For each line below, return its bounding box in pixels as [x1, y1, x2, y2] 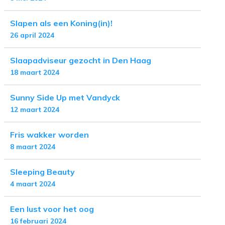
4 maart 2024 [10, 179, 55, 188]
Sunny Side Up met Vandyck [10, 92, 120, 102]
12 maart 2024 [10, 105, 59, 114]
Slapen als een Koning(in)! [10, 18, 113, 28]
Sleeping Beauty [10, 167, 75, 177]
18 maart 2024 [10, 68, 59, 77]
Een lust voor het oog [10, 204, 94, 214]
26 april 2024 [10, 31, 54, 40]
